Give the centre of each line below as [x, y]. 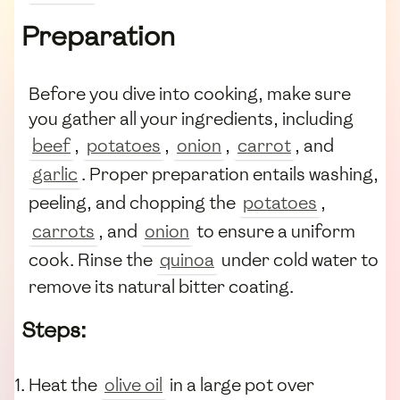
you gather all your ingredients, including [191, 119]
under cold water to [298, 260]
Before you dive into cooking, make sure [190, 94]
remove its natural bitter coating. [161, 287]
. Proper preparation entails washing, [230, 175]
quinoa [187, 260]
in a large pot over [240, 385]
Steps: [54, 330]
